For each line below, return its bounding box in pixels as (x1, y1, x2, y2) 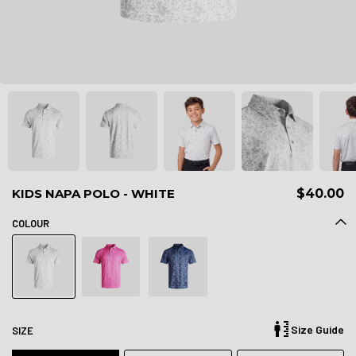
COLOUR (12, 216, 49, 230)
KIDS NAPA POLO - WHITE (12, 185, 175, 201)
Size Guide (291, 322, 344, 336)
